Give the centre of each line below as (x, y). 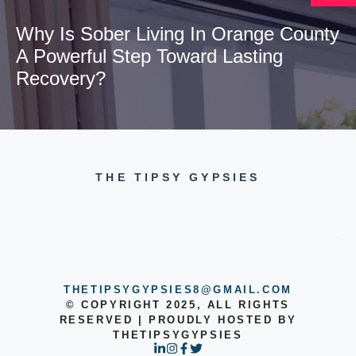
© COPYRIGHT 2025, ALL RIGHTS (178, 305)
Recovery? (61, 79)
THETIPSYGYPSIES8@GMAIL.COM (178, 290)
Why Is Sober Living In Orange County (178, 34)
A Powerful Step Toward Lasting (149, 56)
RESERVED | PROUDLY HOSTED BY (178, 320)
